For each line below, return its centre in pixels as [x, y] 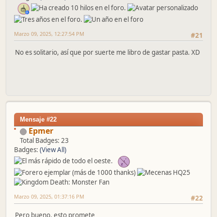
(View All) [53, 150]
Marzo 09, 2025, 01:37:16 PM [49, 197]
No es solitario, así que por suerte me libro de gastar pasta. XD [108, 52]
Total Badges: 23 [44, 141]
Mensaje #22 [38, 120]
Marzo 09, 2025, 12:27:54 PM [49, 34]
